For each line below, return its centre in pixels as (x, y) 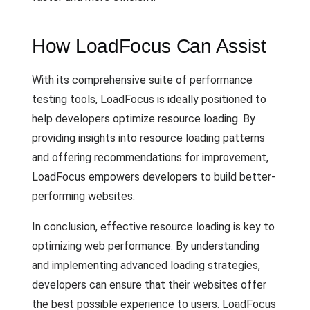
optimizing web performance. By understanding (146, 246)
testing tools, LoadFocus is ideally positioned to (149, 99)
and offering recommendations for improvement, (150, 157)
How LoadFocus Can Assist (149, 46)
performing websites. (83, 196)
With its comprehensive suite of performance (142, 80)
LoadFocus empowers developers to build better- (154, 177)
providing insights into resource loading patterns (148, 138)
